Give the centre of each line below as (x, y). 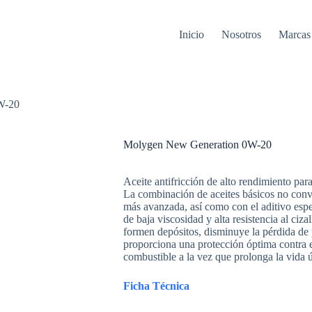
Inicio (192, 34)
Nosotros (242, 34)
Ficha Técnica (156, 286)
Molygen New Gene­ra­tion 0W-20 (197, 145)
